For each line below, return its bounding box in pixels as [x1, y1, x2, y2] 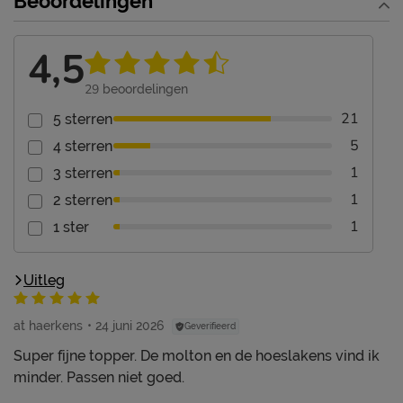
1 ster [53, 218, 89, 236]
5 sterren [53, 110, 112, 128]
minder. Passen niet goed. [13, 368, 184, 386]
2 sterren [53, 191, 112, 209]
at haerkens [13, 318, 83, 333]
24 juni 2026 [95, 318, 164, 333]
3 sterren [53, 164, 112, 182]
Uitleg [23, 271, 65, 289]
